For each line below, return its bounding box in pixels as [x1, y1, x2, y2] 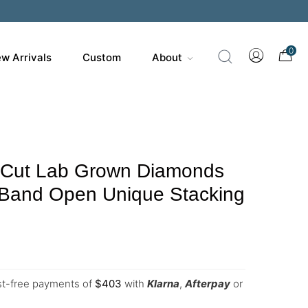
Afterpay [185, 277, 230, 290]
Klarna [147, 277, 179, 290]
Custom [82, 51, 121, 64]
